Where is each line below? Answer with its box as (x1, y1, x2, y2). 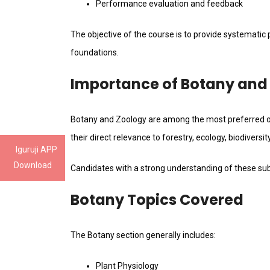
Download (14, 160, 52, 170)
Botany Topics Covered (71, 190, 243, 210)
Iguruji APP (16, 145, 57, 154)
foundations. (71, 48, 119, 58)
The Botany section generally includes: (71, 230, 216, 240)
